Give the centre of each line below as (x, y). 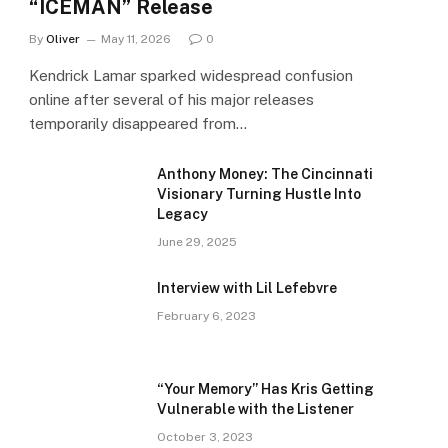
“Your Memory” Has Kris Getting (265, 389)
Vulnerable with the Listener (255, 409)
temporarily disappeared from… (138, 124)
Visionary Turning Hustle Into (259, 194)
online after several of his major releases (171, 100)
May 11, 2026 (136, 39)
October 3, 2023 (205, 437)
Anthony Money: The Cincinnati (265, 174)
